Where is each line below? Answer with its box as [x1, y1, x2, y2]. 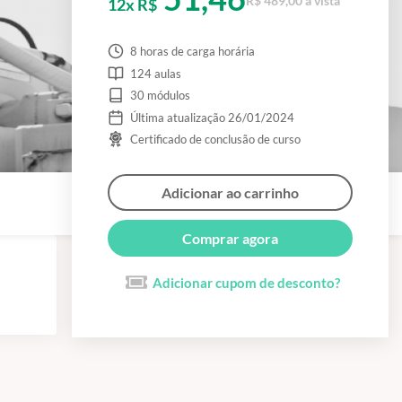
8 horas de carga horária [129, 44, 255, 58]
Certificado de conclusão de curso [129, 132, 301, 146]
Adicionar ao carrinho [162, 184, 299, 201]
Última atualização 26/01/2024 [129, 109, 294, 125]
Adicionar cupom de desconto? [152, 275, 340, 291]
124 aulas [129, 66, 181, 81]
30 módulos [129, 88, 190, 102]
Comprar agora [182, 230, 278, 247]
